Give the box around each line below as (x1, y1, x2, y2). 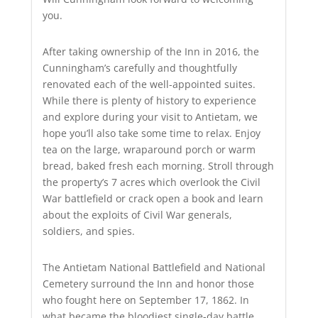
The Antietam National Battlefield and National (42, 260, 265, 274)
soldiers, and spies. (42, 224, 135, 238)
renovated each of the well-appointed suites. (42, 77, 256, 91)
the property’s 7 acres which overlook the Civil (42, 175, 261, 189)
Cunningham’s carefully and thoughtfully (42, 60, 237, 75)
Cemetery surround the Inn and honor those (42, 276, 254, 290)
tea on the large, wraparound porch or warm (42, 142, 256, 156)
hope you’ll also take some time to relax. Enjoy (42, 126, 261, 140)
